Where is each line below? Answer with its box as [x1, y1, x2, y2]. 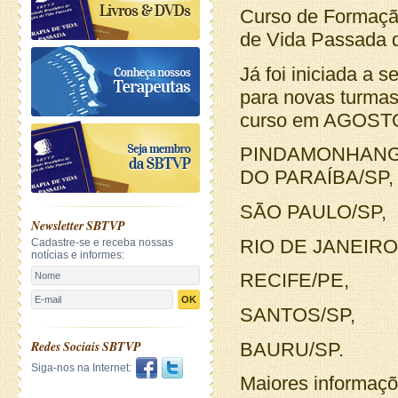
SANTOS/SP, [240, 303, 355, 326]
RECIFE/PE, [240, 269, 349, 292]
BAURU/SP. [240, 338, 344, 361]
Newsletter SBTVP [31, 217, 125, 235]
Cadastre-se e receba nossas [31, 236, 173, 249]
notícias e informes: [31, 249, 124, 261]
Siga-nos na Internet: [31, 362, 131, 374]
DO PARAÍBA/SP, [240, 166, 394, 189]
